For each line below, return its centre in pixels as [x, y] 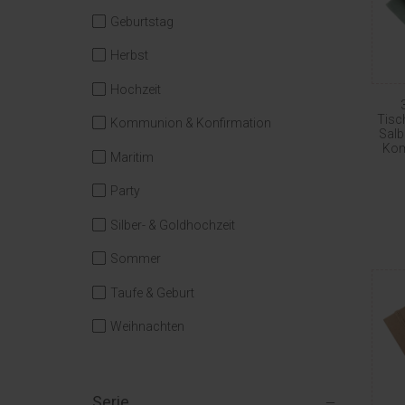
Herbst [129, 55]
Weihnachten [147, 326]
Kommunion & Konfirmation [191, 123]
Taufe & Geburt [152, 292]
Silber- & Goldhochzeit [173, 225]
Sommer [136, 259]
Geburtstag [142, 21]
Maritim [132, 157]
